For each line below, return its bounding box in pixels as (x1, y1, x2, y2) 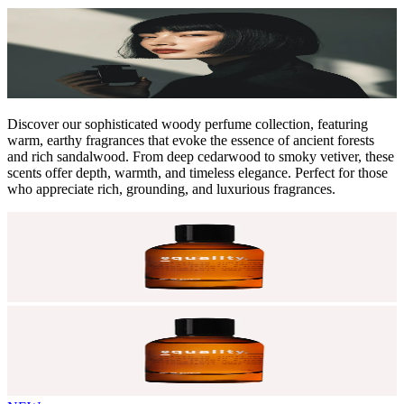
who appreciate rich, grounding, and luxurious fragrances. (7, 180, 335, 197)
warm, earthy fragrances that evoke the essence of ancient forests (7, 132, 374, 148)
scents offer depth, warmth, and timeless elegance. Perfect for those (7, 164, 388, 180)
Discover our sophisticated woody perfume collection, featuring (7, 115, 368, 132)
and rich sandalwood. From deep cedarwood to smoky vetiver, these (7, 148, 394, 164)
